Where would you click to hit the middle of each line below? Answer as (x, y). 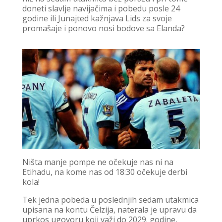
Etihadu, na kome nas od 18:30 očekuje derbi (105, 172)
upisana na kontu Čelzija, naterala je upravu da (109, 209)
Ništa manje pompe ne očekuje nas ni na (98, 162)
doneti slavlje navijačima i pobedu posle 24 (101, 9)
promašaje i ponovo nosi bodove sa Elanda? (103, 28)
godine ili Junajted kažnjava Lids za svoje (97, 19)
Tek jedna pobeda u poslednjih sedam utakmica (110, 199)
